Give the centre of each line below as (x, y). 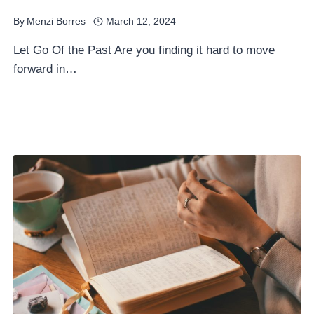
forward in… (46, 69)
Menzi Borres (56, 21)
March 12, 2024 (141, 21)
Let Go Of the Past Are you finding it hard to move (144, 50)
